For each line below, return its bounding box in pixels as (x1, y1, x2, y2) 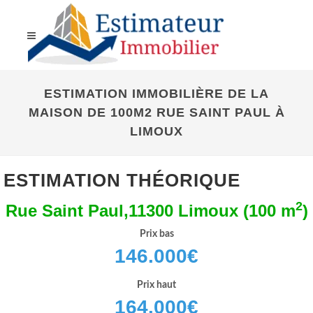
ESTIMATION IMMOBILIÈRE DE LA (44, 87, 269, 101)
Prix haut (137, 280, 176, 290)
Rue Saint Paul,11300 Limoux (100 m (5, 201, 296, 220)
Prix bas (139, 229, 174, 239)
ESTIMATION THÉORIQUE (3, 170, 240, 191)
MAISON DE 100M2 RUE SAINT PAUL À (28, 105, 285, 119)
